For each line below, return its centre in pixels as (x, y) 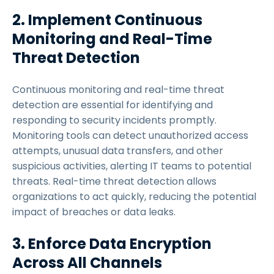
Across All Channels (89, 263)
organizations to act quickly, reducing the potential (134, 197)
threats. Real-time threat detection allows (114, 181)
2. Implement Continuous (107, 20)
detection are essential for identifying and (113, 105)
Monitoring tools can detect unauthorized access (130, 135)
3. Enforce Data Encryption (112, 244)
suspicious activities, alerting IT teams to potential (132, 166)
